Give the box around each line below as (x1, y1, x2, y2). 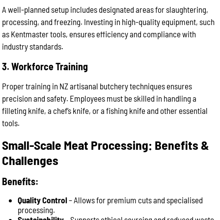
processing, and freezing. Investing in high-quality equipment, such (2, 17, 215, 27)
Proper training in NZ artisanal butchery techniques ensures (2, 81, 192, 91)
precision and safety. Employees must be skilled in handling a (2, 93, 197, 103)
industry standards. (2, 41, 64, 51)
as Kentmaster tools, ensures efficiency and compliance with (2, 29, 196, 39)
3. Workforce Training (2, 60, 88, 72)
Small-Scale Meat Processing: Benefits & (2, 137, 210, 152)
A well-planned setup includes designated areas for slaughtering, (2, 4, 209, 14)
